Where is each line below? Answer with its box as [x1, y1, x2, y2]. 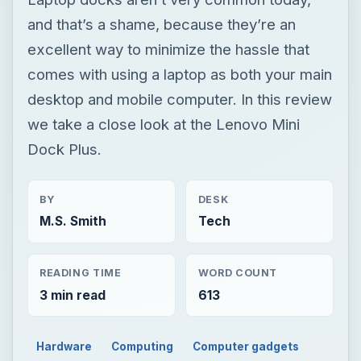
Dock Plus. [27, 139, 102, 158]
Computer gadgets [192, 339, 299, 353]
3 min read [39, 287, 106, 303]
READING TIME [39, 267, 122, 280]
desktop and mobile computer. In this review [27, 89, 332, 108]
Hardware [36, 339, 93, 353]
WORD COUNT [197, 267, 278, 280]
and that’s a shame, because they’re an [27, 15, 296, 33]
